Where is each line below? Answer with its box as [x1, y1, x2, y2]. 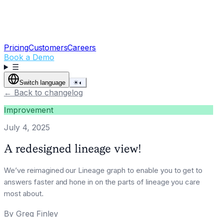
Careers [67, 43, 96, 52]
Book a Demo [4, 52, 54, 62]
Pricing [4, 43, 29, 52]
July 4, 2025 [4, 123, 50, 132]
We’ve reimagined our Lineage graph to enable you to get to [4, 165, 203, 175]
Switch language [19, 79, 65, 86]
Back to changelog [14, 88, 83, 97]
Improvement [4, 105, 53, 115]
